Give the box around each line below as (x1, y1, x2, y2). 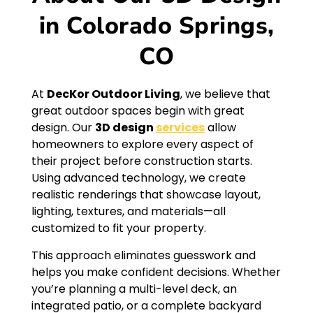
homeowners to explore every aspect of (31, 136, 254, 153)
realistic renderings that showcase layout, (31, 187, 261, 203)
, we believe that (180, 86, 270, 103)
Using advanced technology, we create (31, 170, 246, 187)
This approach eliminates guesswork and (31, 247, 256, 263)
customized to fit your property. (31, 220, 206, 237)
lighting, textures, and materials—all (31, 203, 226, 220)
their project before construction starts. (31, 153, 252, 170)
